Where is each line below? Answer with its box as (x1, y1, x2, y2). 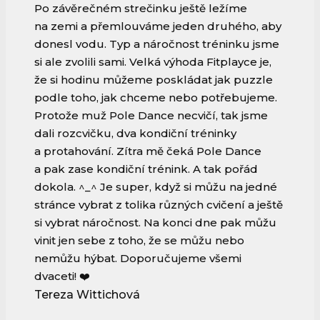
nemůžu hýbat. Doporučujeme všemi (34, 251, 241, 266)
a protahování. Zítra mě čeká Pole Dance (34, 144, 261, 159)
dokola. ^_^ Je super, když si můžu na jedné (34, 180, 277, 194)
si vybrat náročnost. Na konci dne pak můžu (34, 216, 276, 230)
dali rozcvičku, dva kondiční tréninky (34, 126, 236, 141)
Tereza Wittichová (34, 288, 140, 302)
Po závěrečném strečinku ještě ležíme (34, 1, 247, 16)
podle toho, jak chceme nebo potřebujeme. (34, 91, 277, 105)
